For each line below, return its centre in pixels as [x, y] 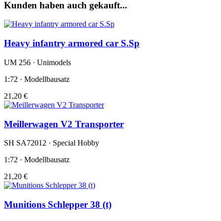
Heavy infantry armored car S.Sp [72, 43]
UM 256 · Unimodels [37, 62]
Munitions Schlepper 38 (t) [58, 204]
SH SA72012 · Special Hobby [52, 143]
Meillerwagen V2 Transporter [64, 124]
